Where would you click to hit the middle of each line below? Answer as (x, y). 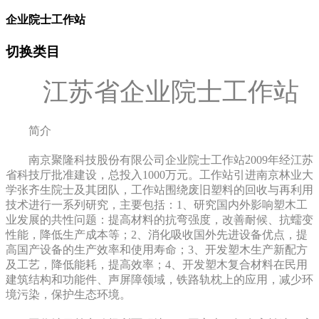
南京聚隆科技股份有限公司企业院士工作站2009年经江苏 (171, 160)
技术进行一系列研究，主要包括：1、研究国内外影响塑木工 (157, 205)
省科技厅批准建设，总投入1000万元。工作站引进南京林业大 (159, 175)
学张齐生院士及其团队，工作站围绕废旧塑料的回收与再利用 (159, 190)
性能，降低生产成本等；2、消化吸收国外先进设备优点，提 (157, 235)
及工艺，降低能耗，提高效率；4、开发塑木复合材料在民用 (157, 265)
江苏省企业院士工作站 (171, 92)
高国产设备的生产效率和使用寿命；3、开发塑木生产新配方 (157, 250)
